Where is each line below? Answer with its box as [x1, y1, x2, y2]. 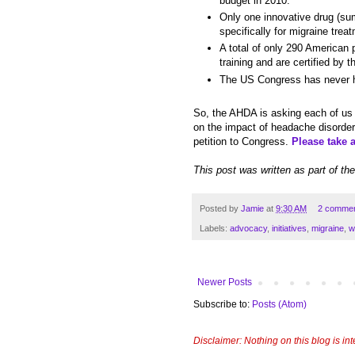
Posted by [200, 204, 241, 214]
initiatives [272, 223, 307, 233]
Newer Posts [197, 276, 252, 288]
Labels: [200, 223, 230, 233]
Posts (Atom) [252, 298, 307, 310]
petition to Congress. [193, 136, 292, 148]
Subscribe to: [193, 298, 252, 310]
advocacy [230, 223, 267, 233]
